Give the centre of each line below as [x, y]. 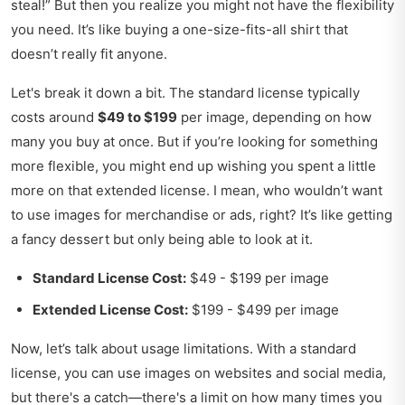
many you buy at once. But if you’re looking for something [194, 142]
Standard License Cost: [109, 278]
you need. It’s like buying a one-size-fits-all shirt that [179, 30]
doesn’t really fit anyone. [89, 54]
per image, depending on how [274, 118]
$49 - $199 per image [258, 278]
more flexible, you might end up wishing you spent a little [193, 166]
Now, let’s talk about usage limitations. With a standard [184, 349]
